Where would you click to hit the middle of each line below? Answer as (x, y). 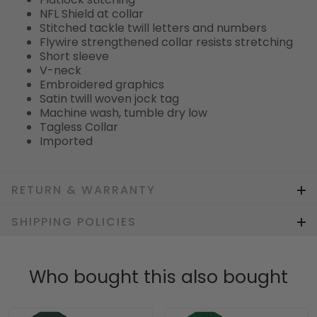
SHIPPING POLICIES (74, 222)
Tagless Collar (79, 127)
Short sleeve (74, 57)
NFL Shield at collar (92, 14)
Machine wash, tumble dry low (123, 113)
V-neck (60, 71)
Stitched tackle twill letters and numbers (153, 28)
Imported (66, 142)
